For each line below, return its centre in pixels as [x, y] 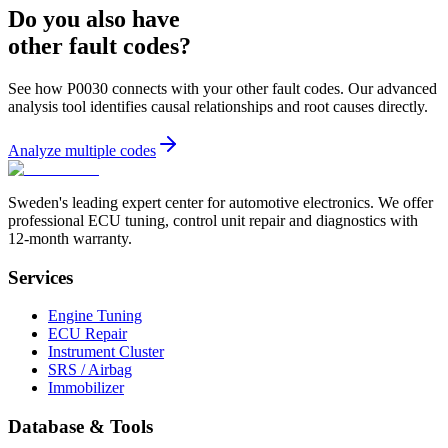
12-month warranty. [70, 238]
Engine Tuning [95, 316]
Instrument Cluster [106, 352]
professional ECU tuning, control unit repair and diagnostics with [213, 220]
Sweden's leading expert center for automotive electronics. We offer [220, 202]
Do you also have [94, 19]
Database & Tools [80, 427]
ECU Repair [87, 334]
